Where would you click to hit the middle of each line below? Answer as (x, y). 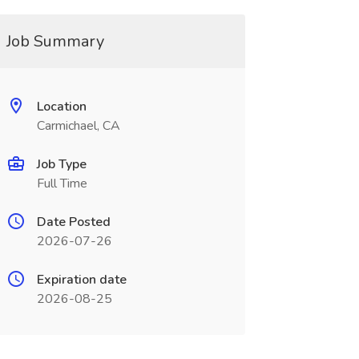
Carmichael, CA (78, 126)
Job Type (61, 164)
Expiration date (81, 280)
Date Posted (73, 222)
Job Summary (55, 41)
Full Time (62, 184)
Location (61, 107)
